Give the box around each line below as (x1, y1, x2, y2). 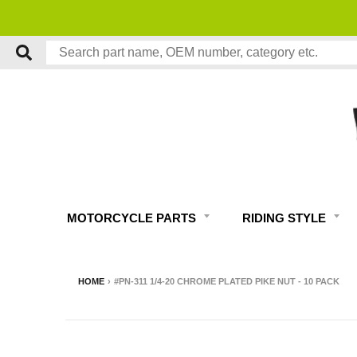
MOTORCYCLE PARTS (67, 211, 199, 226)
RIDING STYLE (242, 211, 329, 226)
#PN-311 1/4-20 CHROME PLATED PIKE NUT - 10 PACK (114, 277, 339, 287)
